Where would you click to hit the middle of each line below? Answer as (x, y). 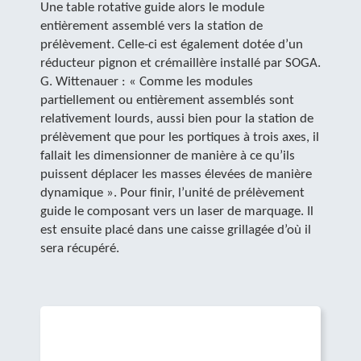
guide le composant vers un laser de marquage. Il (177, 212)
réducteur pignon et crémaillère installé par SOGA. (180, 63)
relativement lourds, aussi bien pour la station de (177, 119)
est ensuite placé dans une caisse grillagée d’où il (176, 230)
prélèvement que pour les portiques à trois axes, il (180, 137)
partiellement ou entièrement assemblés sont (167, 100)
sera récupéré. (80, 249)
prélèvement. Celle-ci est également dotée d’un (172, 45)
